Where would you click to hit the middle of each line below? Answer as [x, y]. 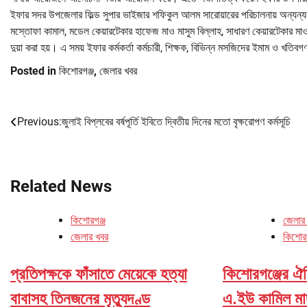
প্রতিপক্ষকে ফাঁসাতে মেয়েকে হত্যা [99, 274]
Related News [61, 186]
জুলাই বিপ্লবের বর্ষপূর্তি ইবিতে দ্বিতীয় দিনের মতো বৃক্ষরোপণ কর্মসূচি [176, 121]
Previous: [39, 121]
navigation [48, 150]
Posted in [35, 71]
